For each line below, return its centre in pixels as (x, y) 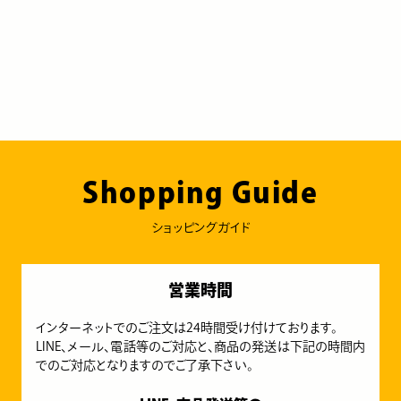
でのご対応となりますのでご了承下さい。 (145, 365)
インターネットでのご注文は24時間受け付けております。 (187, 327)
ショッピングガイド (200, 227)
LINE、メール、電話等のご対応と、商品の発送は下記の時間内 (200, 346)
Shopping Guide (200, 192)
